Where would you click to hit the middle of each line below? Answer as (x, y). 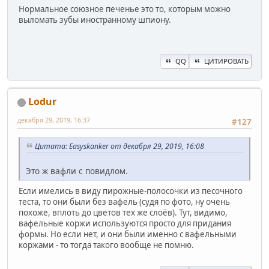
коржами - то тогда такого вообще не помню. (106, 245)
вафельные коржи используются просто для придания (125, 223)
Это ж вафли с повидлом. (77, 171)
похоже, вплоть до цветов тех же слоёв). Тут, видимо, (123, 212)
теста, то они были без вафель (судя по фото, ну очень (124, 201)
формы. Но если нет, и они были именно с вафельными (128, 234)
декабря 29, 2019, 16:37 (54, 119)
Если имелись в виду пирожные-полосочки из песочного (131, 191)
